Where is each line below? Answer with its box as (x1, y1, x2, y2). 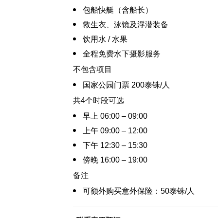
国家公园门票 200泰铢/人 (82, 81, 170, 89)
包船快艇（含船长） (82, 6, 153, 14)
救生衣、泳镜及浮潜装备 (82, 20, 168, 29)
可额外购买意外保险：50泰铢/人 (82, 187, 195, 195)
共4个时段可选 (73, 96, 124, 105)
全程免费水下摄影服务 (82, 50, 161, 58)
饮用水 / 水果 (82, 35, 127, 43)
